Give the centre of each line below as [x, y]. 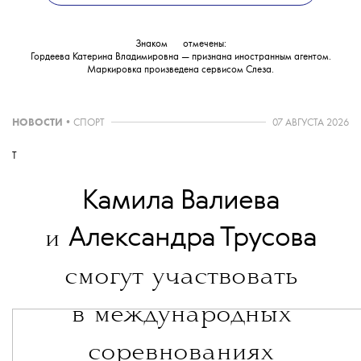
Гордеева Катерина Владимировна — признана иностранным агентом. [180, 57]
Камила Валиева [180, 202]
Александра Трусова [193, 239]
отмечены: [203, 44]
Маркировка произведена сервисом [166, 70]
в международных [180, 316]
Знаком [152, 44]
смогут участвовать [180, 278]
